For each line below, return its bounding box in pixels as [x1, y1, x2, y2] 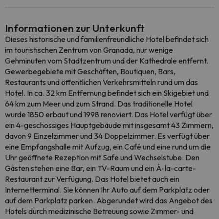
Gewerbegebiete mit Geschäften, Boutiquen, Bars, [5, 66, 175, 76]
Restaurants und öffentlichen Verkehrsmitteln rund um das [5, 77, 198, 87]
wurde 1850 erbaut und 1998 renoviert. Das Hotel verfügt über [5, 109, 212, 119]
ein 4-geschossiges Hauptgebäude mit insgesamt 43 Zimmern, [5, 120, 214, 130]
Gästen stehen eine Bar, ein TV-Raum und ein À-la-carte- [5, 163, 196, 173]
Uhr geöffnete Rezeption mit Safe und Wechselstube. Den [5, 153, 199, 162]
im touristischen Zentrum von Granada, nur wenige [5, 45, 173, 55]
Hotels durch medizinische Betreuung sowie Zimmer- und [5, 206, 194, 216]
